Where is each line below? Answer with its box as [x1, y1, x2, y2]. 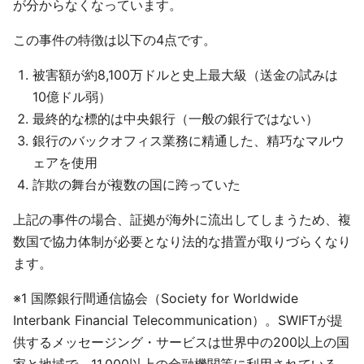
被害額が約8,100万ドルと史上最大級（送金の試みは [32, 67, 338, 83]
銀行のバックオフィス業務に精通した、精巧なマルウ [32, 132, 344, 149]
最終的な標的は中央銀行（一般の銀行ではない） [32, 110, 318, 127]
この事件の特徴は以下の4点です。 [13, 32, 216, 48]
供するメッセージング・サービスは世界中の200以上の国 [13, 334, 349, 350]
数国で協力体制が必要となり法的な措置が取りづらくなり [13, 233, 351, 249]
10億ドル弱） [32, 89, 111, 105]
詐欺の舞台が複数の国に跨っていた [32, 176, 240, 193]
